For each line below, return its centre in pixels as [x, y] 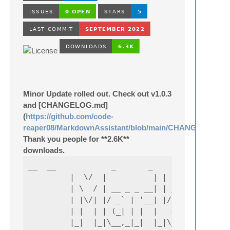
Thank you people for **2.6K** [76, 139]
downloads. [44, 150]
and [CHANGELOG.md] [65, 105]
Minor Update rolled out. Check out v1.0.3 [97, 94]
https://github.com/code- [70, 116]
